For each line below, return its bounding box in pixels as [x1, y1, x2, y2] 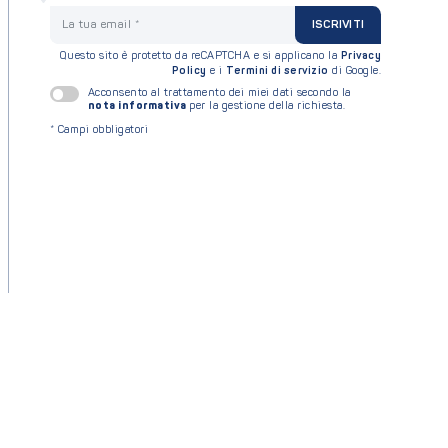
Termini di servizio [226, 65, 329, 77]
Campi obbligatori [54, 124, 148, 136]
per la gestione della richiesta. [189, 101, 346, 113]
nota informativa [87, 101, 187, 113]
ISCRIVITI [311, 18, 364, 31]
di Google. [328, 65, 381, 77]
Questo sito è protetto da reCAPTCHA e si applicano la [59, 50, 341, 62]
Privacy [340, 50, 381, 62]
